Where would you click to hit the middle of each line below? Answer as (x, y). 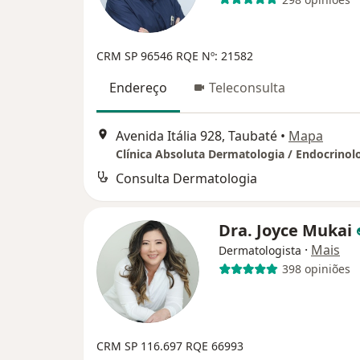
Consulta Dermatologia (186, 178)
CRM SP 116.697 (141, 346)
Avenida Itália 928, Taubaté (196, 135)
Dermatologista (260, 250)
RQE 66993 (215, 346)
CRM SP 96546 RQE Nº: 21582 (175, 56)
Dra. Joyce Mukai (287, 230)
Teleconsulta (247, 88)
